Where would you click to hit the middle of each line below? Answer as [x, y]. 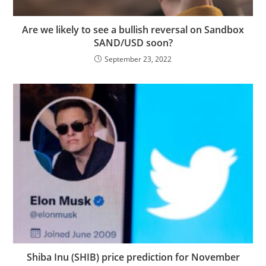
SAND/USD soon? [133, 43]
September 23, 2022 [138, 59]
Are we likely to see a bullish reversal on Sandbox [133, 30]
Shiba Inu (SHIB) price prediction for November [133, 257]
